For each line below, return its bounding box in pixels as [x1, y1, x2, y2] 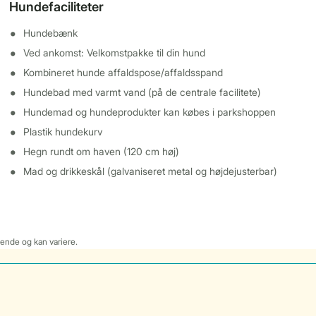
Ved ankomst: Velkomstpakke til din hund [23, 47, 206, 59]
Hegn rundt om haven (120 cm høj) [23, 145, 180, 157]
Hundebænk [23, 27, 78, 39]
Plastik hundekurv [23, 126, 103, 138]
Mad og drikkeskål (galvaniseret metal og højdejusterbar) [23, 165, 278, 177]
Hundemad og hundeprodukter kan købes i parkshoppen [23, 106, 276, 118]
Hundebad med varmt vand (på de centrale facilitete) [23, 86, 262, 98]
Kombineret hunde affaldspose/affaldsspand [23, 66, 224, 78]
